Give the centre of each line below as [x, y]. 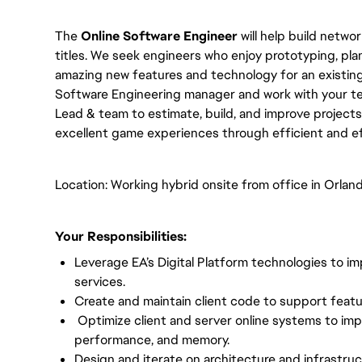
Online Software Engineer [159, 36]
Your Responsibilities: [121, 236]
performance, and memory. [152, 340]
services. [100, 282]
